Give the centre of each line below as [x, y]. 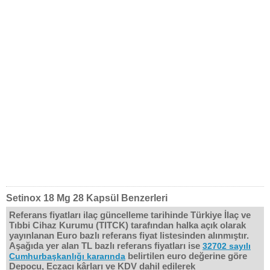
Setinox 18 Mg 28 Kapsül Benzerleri [87, 198]
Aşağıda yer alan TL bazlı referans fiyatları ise [106, 246]
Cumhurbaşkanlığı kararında [67, 256]
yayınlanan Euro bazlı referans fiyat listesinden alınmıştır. [129, 235]
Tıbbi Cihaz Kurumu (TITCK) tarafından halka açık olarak [127, 225]
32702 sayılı [227, 246]
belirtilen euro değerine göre [186, 256]
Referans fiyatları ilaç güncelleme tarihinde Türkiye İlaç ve [130, 215]
